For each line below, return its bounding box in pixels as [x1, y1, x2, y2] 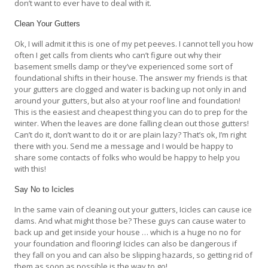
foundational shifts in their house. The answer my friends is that [14, 72, 248, 83]
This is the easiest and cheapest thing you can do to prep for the [14, 106, 248, 117]
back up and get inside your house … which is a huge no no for [14, 226, 242, 237]
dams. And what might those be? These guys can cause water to [14, 215, 246, 226]
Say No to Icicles [14, 184, 75, 194]
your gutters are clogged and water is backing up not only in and [14, 83, 247, 95]
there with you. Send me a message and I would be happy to [14, 140, 234, 151]
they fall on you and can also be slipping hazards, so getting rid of [14, 249, 253, 260]
